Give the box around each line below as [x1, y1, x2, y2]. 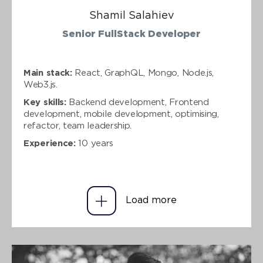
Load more [125, 196, 177, 205]
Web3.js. [23, 81, 58, 89]
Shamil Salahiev [89, 11, 174, 21]
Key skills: [23, 99, 66, 106]
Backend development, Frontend [66, 99, 209, 106]
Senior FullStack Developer [62, 30, 201, 39]
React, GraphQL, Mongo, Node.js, [72, 69, 214, 77]
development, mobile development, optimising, [23, 110, 219, 118]
